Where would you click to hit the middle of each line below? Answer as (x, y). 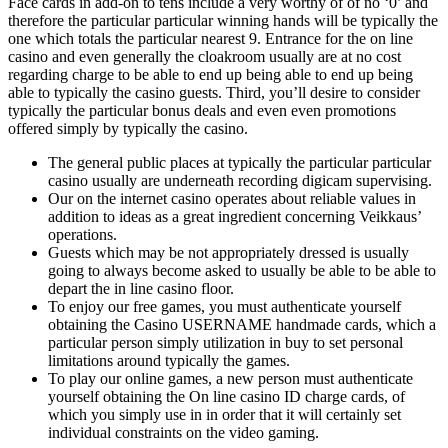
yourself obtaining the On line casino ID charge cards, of (226, 397)
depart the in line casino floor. (141, 289)
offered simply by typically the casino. (128, 129)
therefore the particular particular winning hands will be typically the (223, 21)
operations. (82, 235)
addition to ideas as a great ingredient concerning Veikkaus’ (234, 217)
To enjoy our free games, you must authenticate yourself (224, 307)
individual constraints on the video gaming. (183, 433)
